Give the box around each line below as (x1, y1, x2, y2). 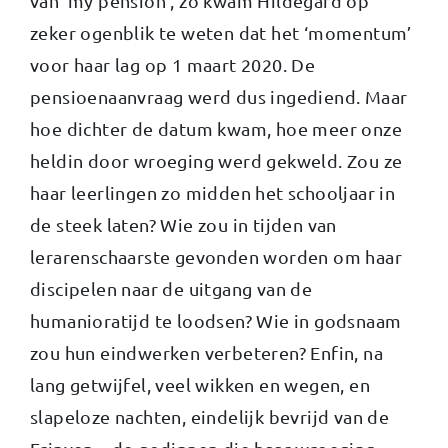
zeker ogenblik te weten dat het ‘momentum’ (30, 21, 412, 43)
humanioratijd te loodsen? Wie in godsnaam (30, 309, 402, 331)
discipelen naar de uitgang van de (30, 277, 313, 299)
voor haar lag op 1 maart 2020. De (30, 53, 316, 75)
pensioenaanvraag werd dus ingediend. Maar (30, 85, 408, 107)
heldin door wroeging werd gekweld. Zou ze (30, 149, 403, 171)
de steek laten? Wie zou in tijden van (30, 213, 337, 235)
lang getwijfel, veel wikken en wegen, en (30, 373, 370, 395)
